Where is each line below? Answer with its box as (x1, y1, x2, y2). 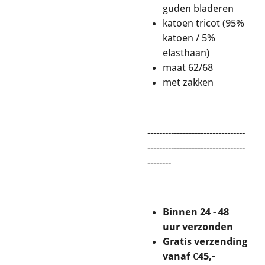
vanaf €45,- (163, 250, 215, 263)
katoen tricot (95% (163, 17, 244, 30)
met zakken (163, 76, 214, 89)
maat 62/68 (163, 62, 213, 74)
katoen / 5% (163, 32, 215, 44)
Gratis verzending (163, 235, 247, 248)
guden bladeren (163, 2, 234, 15)
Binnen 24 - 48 (163, 206, 229, 218)
